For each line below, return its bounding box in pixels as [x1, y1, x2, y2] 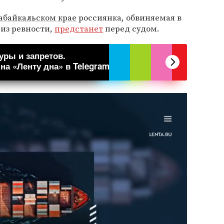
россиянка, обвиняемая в [76, 11, 181, 23]
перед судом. [103, 22, 159, 34]
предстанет [54, 22, 103, 34]
